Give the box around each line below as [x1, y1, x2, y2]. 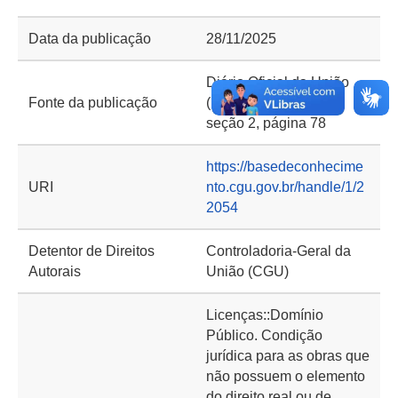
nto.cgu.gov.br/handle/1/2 [206, 179, 364, 195]
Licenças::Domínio [206, 307, 323, 322]
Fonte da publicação [28, 95, 157, 110]
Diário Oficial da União [206, 75, 349, 90]
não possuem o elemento [206, 369, 365, 384]
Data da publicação [28, 31, 151, 46]
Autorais [28, 264, 81, 279]
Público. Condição [206, 328, 322, 343]
